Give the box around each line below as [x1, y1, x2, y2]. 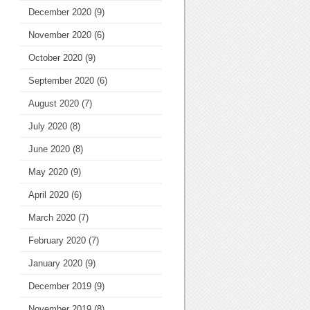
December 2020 [28, 7, 91, 17]
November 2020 [28, 30, 91, 40]
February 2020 [28, 235, 86, 246]
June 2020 [28, 144, 70, 154]
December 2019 [28, 281, 91, 291]
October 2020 [28, 53, 82, 63]
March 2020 [28, 212, 75, 223]
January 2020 [28, 258, 82, 268]
